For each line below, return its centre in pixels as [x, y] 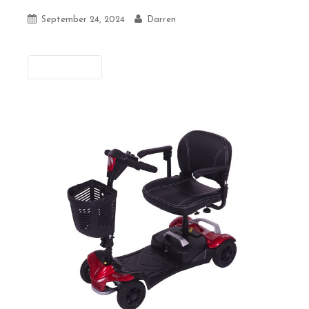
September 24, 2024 [83, 19]
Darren [161, 19]
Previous [68, 67]
